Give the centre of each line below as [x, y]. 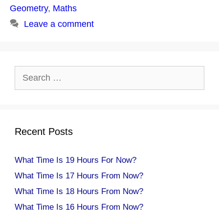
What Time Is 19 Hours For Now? [76, 160]
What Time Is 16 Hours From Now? [79, 207]
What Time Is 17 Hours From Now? [79, 175]
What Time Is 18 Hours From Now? [79, 191]
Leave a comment [59, 24]
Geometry [29, 8]
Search [27, 72]
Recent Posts [44, 131]
